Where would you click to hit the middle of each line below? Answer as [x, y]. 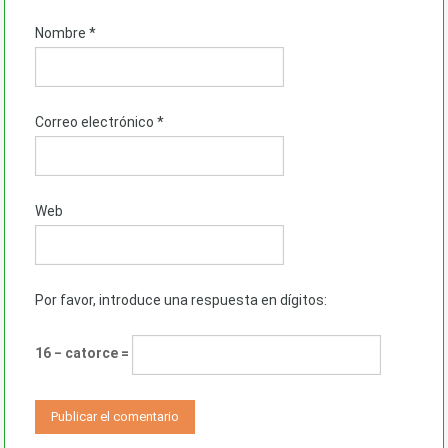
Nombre [62, 32]
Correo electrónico [96, 121]
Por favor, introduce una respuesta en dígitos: [181, 299]
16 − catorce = [83, 353]
